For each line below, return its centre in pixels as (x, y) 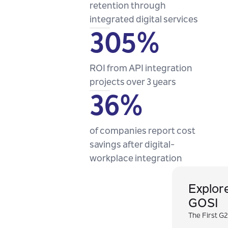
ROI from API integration (141, 69)
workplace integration (136, 159)
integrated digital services (144, 20)
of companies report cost (142, 132)
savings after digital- (132, 146)
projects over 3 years (133, 83)
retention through (128, 7)
